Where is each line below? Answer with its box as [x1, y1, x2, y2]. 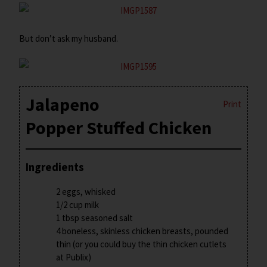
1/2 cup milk [56, 198, 100, 210]
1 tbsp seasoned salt [56, 212, 133, 223]
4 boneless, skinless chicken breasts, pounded [56, 225, 229, 237]
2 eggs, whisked [56, 185, 116, 197]
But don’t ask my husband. [19, 33, 119, 45]
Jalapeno [26, 93, 100, 116]
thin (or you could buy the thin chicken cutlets [56, 238, 227, 250]
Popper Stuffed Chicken [26, 116, 212, 139]
